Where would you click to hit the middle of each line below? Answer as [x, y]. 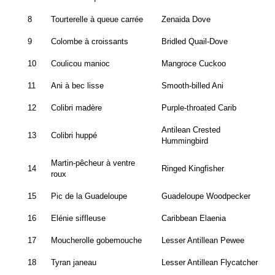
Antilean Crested [191, 130]
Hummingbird [185, 141]
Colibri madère [76, 108]
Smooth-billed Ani [192, 86]
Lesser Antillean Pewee [203, 241]
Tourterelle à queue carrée [97, 20]
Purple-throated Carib [199, 108]
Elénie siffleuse [78, 219]
